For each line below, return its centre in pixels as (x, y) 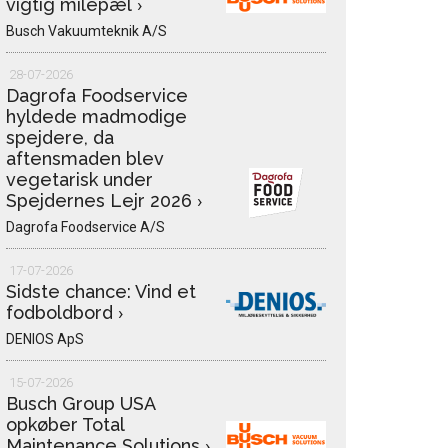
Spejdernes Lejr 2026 (101, 201)
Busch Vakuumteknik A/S (86, 31)
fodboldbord (62, 313)
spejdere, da (60, 138)
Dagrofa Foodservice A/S (85, 227)
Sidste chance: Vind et (101, 292)
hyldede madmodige (96, 117)
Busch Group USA (80, 404)
